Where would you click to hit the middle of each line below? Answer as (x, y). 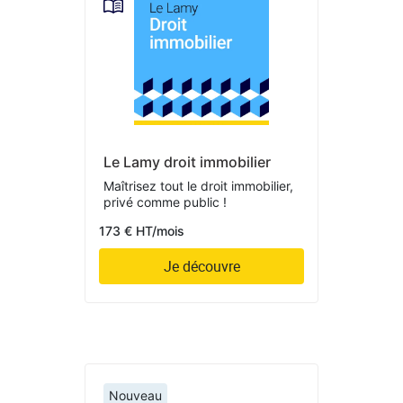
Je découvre (201, 266)
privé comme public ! (165, 201)
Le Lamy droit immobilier (187, 161)
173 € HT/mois (142, 230)
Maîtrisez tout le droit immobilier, (198, 185)
